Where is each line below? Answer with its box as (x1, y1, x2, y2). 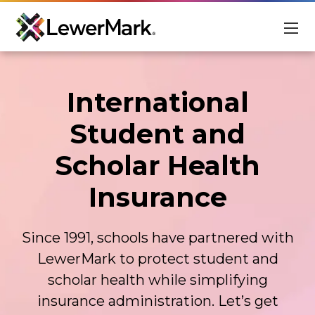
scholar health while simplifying (47, 271, 268, 288)
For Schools (11, 94, 83, 110)
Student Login (35, 202, 122, 215)
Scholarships (11, 163, 91, 179)
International (66, 86, 249, 119)
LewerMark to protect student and (37, 250, 278, 267)
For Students (11, 60, 91, 75)
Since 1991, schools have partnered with (21, 229, 294, 246)
